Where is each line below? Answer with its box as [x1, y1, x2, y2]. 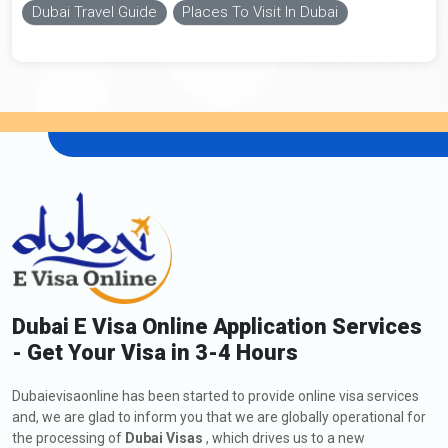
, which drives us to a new [203, 429, 365, 446]
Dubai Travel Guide [31, 2, 157, 21]
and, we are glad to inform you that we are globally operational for [12, 408, 426, 425]
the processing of [12, 429, 125, 446]
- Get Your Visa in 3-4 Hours [12, 339, 298, 365]
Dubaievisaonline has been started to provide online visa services [12, 387, 419, 404]
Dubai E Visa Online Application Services [12, 313, 422, 339]
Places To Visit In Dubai [182, 2, 339, 21]
